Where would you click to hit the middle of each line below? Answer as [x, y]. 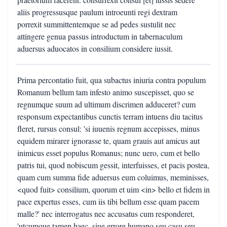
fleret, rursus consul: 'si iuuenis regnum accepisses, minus [108, 128]
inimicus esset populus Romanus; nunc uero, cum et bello [108, 153]
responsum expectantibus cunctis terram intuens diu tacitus [110, 116]
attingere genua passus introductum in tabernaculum [100, 36]
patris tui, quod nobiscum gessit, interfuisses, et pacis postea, [113, 165]
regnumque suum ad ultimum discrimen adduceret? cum [106, 104]
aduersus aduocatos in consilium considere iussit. [95, 48]
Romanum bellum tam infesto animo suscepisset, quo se [106, 92]
